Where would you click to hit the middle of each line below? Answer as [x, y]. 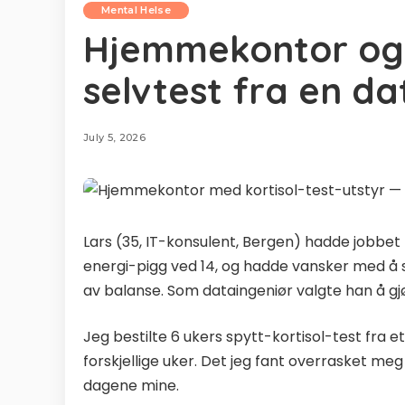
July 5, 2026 [115, 137]
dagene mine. [131, 386]
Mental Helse [137, 10]
